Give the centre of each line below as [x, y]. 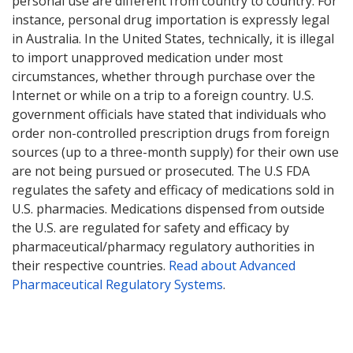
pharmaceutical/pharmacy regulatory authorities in [163, 247]
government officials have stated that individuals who [169, 115]
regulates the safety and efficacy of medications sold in [173, 190]
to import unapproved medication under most [147, 58]
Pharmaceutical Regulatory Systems [117, 285]
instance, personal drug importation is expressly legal [171, 20]
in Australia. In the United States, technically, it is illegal [173, 39]
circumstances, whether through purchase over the [163, 77]
